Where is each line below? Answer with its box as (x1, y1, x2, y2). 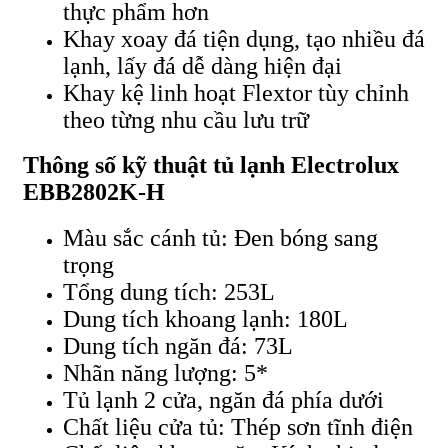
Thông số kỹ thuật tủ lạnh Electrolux (23, 152, 399, 179)
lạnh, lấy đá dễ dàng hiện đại (63, 52, 342, 79)
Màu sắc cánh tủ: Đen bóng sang (63, 224, 378, 251)
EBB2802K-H (23, 179, 165, 206)
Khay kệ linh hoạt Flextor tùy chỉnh (63, 79, 409, 106)
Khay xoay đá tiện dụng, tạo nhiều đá (63, 25, 425, 52)
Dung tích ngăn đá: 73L (63, 332, 293, 359)
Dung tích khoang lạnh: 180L (63, 305, 348, 332)
